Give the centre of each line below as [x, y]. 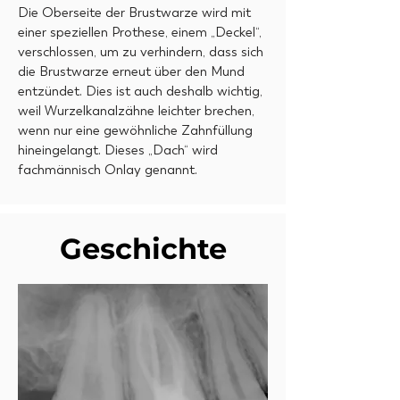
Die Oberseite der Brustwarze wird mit [134, 12]
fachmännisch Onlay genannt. [108, 170]
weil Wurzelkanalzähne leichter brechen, [136, 111]
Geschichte [143, 249]
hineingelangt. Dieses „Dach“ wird [118, 150]
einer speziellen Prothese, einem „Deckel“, [140, 32]
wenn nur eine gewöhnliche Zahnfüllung [135, 130]
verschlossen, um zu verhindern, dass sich [141, 52]
